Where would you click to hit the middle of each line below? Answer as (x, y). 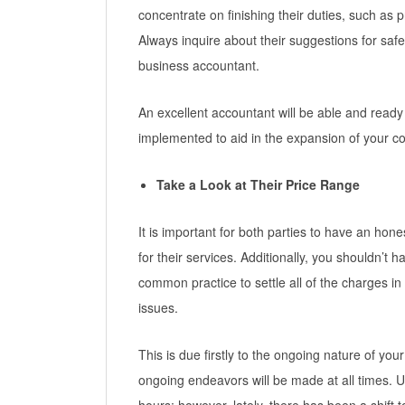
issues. (158, 308)
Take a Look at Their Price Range (258, 185)
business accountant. (199, 66)
